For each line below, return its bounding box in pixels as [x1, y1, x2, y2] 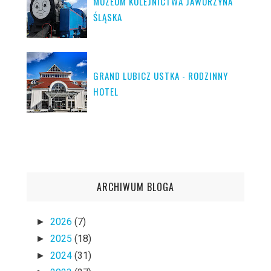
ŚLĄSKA [93, 10, 122, 24]
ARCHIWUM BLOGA [97, 180, 174, 195]
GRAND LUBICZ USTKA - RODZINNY [93, 69, 228, 83]
